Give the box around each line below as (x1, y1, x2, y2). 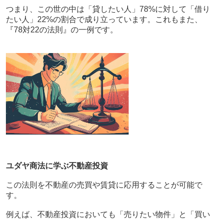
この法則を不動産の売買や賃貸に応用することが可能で (5, 181, 202, 190)
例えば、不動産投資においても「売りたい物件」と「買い (5, 210, 210, 219)
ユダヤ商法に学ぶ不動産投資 (5, 162, 108, 170)
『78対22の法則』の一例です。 (5, 25, 118, 34)
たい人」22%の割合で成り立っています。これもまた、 (5, 15, 202, 24)
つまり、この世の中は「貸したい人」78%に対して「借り (5, 4, 210, 13)
